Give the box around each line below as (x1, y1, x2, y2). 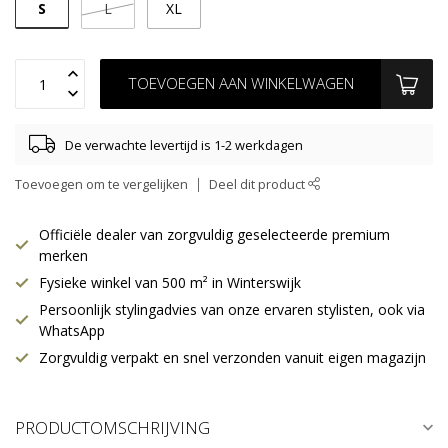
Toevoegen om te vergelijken (15, 176, 188, 194)
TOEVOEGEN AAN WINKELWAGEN (127, 73, 354, 95)
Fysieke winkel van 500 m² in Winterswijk (39, 273, 301, 293)
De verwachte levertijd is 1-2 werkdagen (65, 135, 303, 154)
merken (39, 246, 88, 266)
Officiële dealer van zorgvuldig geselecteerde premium (39, 225, 390, 245)
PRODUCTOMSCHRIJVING (15, 416, 210, 440)
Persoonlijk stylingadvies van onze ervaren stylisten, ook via (39, 300, 425, 320)
